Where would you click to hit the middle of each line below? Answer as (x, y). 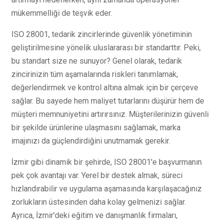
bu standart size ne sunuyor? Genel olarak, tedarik (97, 61)
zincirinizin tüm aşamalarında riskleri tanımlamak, (95, 74)
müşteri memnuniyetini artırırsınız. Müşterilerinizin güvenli (110, 114)
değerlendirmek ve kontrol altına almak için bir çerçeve (105, 87)
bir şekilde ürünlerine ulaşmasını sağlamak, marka (96, 127)
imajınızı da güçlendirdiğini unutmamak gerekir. (91, 141)
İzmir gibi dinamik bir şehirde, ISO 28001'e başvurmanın (107, 162)
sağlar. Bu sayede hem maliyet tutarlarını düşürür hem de (108, 101)
